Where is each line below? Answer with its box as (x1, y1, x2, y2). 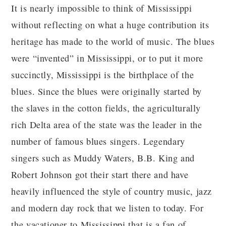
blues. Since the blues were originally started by (11, 85, 202, 97)
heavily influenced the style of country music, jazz (11, 185, 212, 197)
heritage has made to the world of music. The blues (11, 35, 215, 47)
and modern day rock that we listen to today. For (11, 202, 204, 214)
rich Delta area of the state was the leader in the (11, 119, 202, 131)
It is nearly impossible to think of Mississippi (11, 2, 192, 14)
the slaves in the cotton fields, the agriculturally (11, 102, 201, 114)
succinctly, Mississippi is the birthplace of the (11, 69, 194, 81)
